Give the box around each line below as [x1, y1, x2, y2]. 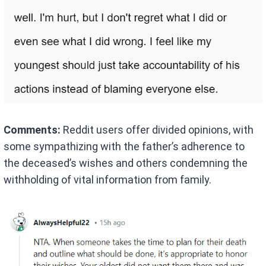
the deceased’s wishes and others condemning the [4, 156, 248, 169]
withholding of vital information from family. [4, 173, 212, 186]
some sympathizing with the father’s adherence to [4, 140, 245, 153]
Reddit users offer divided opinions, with [61, 123, 254, 136]
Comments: [4, 123, 61, 136]
